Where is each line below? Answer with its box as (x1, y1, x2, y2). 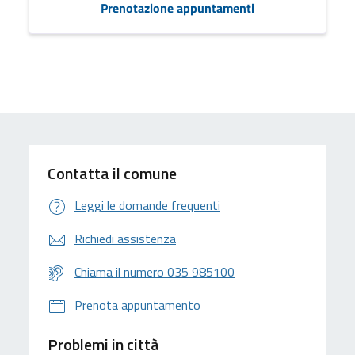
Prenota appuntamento (74, 295, 200, 315)
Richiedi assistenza (74, 228, 176, 248)
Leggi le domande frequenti (74, 195, 220, 215)
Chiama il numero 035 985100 (74, 261, 235, 281)
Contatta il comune (48, 160, 177, 185)
